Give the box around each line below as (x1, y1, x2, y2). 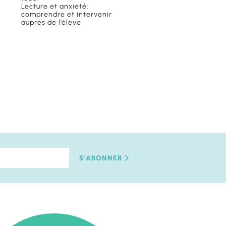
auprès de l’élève (21, 18, 82, 27)
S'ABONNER (79, 153, 123, 162)
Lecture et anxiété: (21, 2, 89, 11)
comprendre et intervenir (21, 10, 112, 19)
